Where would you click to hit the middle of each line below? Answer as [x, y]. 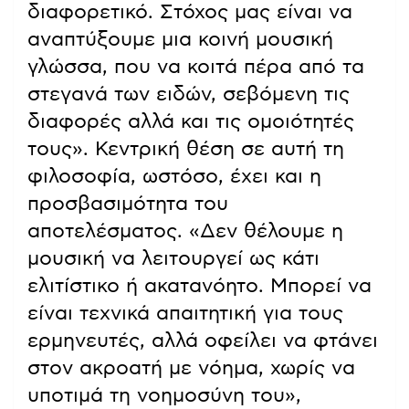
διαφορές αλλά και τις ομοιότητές [191, 122]
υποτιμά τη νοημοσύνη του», [164, 396]
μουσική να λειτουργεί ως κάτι [173, 259]
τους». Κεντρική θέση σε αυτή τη [186, 149]
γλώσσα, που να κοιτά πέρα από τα [196, 67]
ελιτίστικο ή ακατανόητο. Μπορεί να [199, 286]
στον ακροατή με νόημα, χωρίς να [191, 368]
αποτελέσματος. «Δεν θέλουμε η [185, 231]
